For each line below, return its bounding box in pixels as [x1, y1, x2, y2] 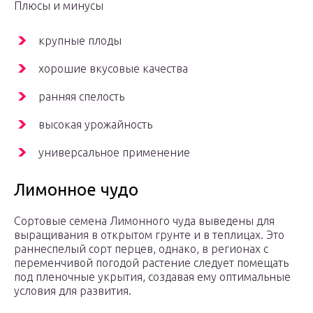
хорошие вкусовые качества [38, 62, 188, 75]
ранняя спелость [38, 90, 124, 103]
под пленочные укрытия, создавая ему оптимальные [14, 270, 291, 284]
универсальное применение [38, 146, 190, 159]
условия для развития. [14, 284, 131, 298]
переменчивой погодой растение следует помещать [14, 256, 289, 270]
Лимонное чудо [14, 180, 138, 200]
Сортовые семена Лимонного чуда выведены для [14, 214, 275, 228]
